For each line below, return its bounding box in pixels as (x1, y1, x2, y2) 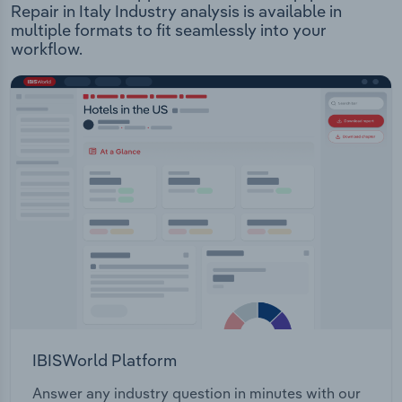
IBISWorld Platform (32, 349, 177, 371)
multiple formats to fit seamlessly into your (11, 20, 327, 41)
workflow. (11, 39, 83, 60)
